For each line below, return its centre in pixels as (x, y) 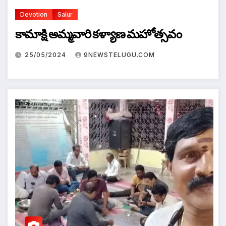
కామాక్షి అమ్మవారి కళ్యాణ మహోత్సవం (98, 34)
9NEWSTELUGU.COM (119, 54)
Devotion (34, 14)
